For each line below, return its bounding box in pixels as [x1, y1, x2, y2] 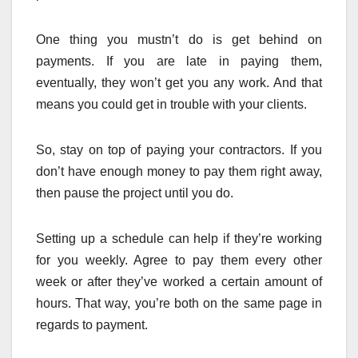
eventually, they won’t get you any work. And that [36, 76, 322, 90]
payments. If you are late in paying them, [36, 54, 322, 69]
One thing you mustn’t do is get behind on [36, 33, 322, 47]
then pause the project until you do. [36, 186, 233, 201]
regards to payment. [36, 318, 148, 332]
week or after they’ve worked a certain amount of [36, 275, 322, 289]
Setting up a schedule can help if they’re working [36, 232, 322, 246]
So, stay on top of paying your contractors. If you [36, 143, 322, 157]
